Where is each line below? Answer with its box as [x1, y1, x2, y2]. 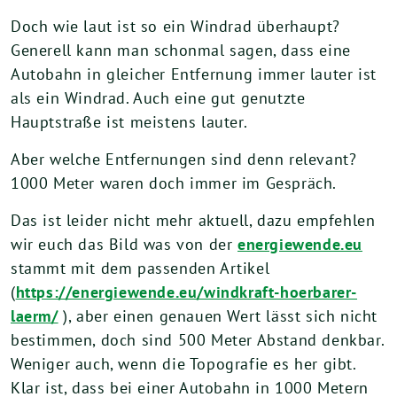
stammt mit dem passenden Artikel [11, 258, 270, 278]
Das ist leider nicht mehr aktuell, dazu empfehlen [11, 210, 376, 230]
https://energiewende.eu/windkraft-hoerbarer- [15, 282, 358, 302]
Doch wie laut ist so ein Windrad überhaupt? [11, 16, 340, 36]
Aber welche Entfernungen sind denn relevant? [11, 149, 357, 169]
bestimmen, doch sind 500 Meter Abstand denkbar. [11, 330, 385, 350]
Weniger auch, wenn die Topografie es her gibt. [11, 354, 356, 374]
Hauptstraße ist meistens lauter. [11, 112, 248, 132]
